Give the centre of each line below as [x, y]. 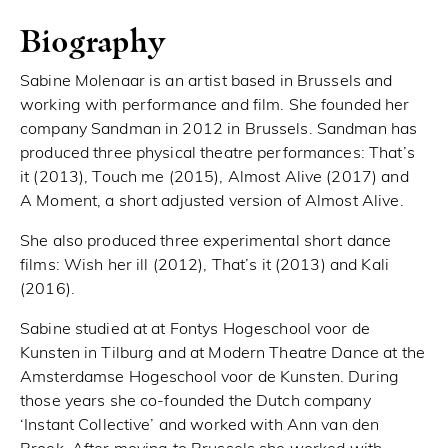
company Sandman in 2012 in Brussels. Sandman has [219, 129]
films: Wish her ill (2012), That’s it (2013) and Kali [204, 265]
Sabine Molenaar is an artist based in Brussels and [206, 81]
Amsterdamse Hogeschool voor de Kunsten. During [209, 377]
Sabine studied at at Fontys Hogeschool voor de [195, 329]
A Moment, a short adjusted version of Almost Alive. [212, 201]
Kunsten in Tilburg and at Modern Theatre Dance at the [222, 353]
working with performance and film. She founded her [215, 105]
